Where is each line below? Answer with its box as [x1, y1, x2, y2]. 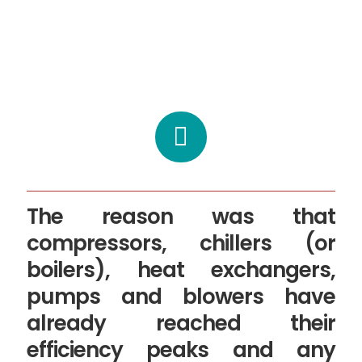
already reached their [27, 309, 335, 339]
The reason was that [27, 202, 335, 232]
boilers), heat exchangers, [27, 255, 335, 285]
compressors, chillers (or [27, 229, 335, 259]
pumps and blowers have [27, 282, 335, 312]
